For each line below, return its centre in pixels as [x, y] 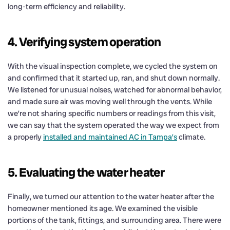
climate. [191, 137]
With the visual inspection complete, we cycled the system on [113, 66]
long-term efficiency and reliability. [66, 6]
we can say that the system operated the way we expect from [113, 125]
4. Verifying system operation [84, 42]
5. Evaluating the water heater [86, 172]
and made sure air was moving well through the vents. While [110, 101]
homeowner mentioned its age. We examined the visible [103, 208]
